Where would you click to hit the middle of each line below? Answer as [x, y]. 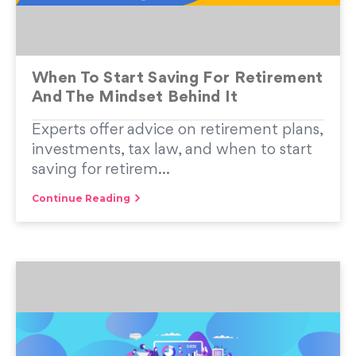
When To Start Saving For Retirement [178, 79]
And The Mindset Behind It [135, 98]
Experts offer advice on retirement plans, [177, 130]
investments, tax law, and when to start [172, 150]
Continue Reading [81, 198]
